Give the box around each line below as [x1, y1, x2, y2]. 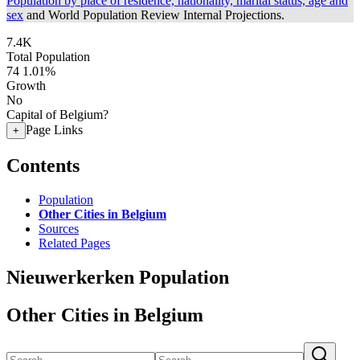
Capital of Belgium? [6, 108, 108, 121]
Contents [6, 154, 80, 176]
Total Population [6, 50, 90, 63]
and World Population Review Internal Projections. [23, 8, 284, 22]
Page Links [26, 123, 83, 137]
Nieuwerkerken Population [6, 266, 229, 288]
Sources [39, 221, 79, 235]
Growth [6, 79, 46, 92]
